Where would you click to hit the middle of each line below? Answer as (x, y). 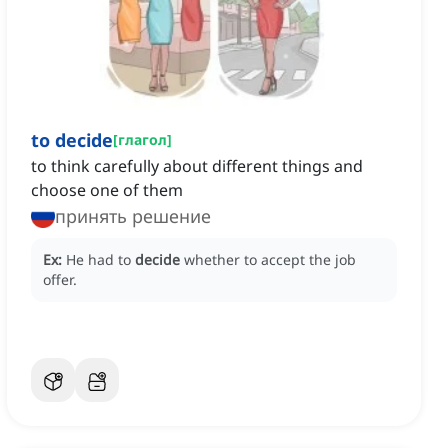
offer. (60, 280)
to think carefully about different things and (197, 166)
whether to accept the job (270, 260)
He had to (100, 260)
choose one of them (107, 190)
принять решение (133, 216)
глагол (142, 140)
